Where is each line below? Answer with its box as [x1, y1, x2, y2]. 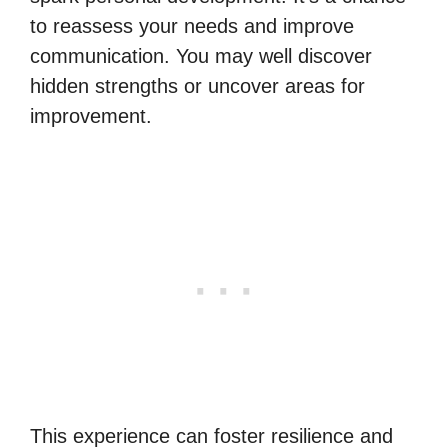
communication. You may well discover [30, 44, 372, 67]
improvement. [30, 104, 152, 127]
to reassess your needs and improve [30, 14, 354, 37]
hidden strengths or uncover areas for [30, 74, 365, 97]
